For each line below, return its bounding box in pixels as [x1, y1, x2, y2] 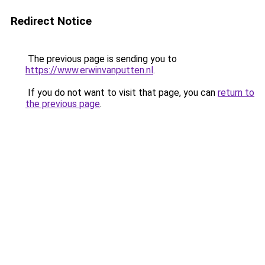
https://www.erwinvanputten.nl [25, 64, 153, 76]
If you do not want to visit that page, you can [25, 87, 218, 98]
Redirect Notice [11, 14, 92, 28]
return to [218, 87, 254, 98]
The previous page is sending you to [25, 53, 177, 64]
